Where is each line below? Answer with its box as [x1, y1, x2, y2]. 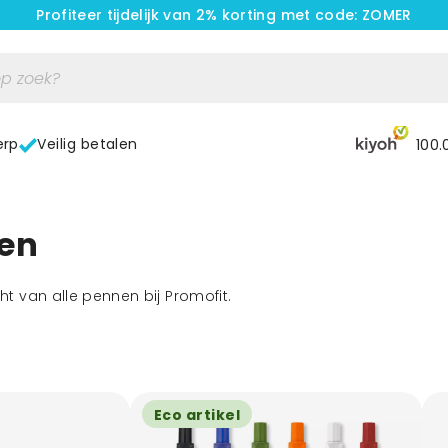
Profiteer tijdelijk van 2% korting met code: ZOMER [36, 5, 412, 25]
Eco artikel [154, 405, 241, 425]
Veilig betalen [37, 134, 138, 154]
